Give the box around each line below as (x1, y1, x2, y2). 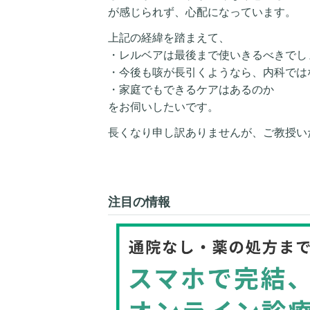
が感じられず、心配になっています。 (108, 6, 296, 19)
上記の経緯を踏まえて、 (108, 31, 230, 45)
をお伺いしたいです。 (108, 100, 219, 114)
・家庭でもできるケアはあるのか (108, 83, 274, 97)
